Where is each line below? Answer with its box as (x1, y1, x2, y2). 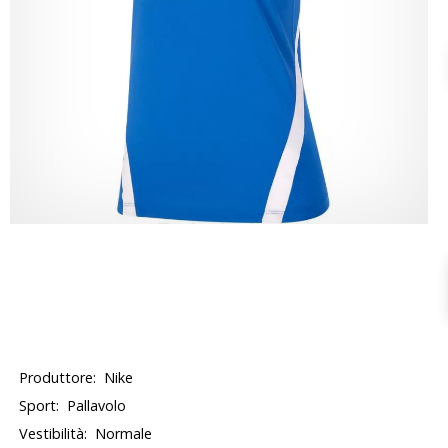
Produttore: (19, 368, 97, 387)
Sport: (19, 396, 60, 415)
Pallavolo (67, 396, 127, 415)
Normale (95, 424, 153, 443)
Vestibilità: (19, 424, 88, 443)
